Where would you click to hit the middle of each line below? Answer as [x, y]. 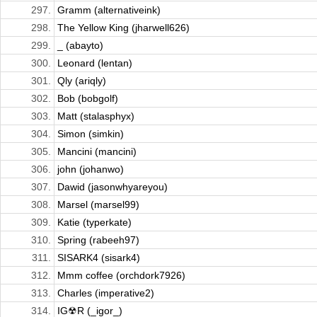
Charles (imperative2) [106, 293]
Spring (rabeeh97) [98, 240]
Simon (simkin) [91, 134]
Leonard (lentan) [95, 63]
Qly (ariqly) [82, 81]
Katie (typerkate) [94, 223]
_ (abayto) [80, 46]
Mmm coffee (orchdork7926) [121, 276]
